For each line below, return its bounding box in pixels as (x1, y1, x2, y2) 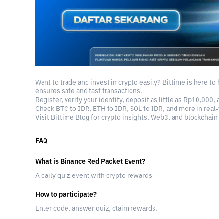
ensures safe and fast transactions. (35, 88, 142, 95)
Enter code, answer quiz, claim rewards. (35, 205, 157, 212)
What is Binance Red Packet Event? (35, 158, 145, 165)
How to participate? (35, 191, 97, 198)
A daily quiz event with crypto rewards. (35, 172, 154, 179)
